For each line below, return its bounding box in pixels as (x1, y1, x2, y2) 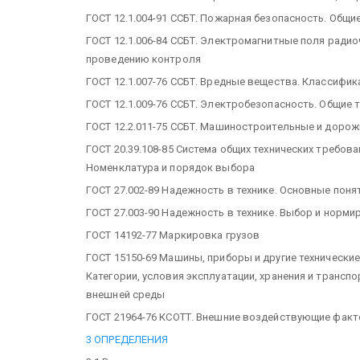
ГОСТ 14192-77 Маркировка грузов (86, 228, 260, 241)
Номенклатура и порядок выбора (86, 161, 255, 174)
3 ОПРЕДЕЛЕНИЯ (86, 333, 169, 346)
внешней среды (86, 288, 166, 301)
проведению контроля (86, 52, 201, 65)
